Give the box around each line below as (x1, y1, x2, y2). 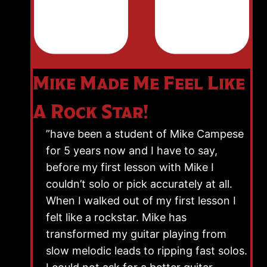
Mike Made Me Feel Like (33, 73, 245, 92)
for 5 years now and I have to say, (46, 144, 218, 157)
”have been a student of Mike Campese (46, 127, 244, 140)
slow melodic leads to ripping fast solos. (46, 244, 247, 257)
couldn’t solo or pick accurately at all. (46, 177, 232, 190)
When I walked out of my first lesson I (46, 194, 236, 207)
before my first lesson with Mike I (46, 160, 214, 173)
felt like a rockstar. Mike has (46, 210, 187, 223)
